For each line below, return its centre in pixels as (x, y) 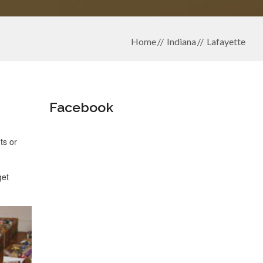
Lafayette (226, 41)
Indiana (181, 41)
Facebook (81, 107)
